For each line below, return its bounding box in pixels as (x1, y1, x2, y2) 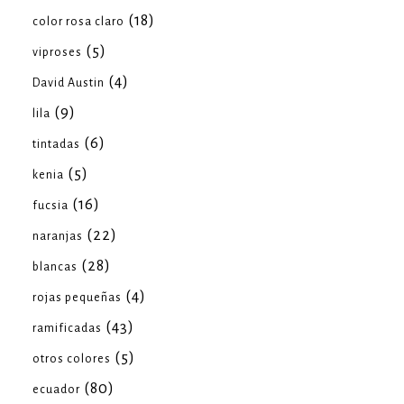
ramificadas (32, 322, 102, 335)
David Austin (32, 77, 105, 89)
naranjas (32, 230, 83, 243)
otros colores (32, 353, 111, 365)
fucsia (32, 199, 69, 212)
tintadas (32, 138, 80, 151)
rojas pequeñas (32, 291, 122, 304)
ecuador (32, 383, 80, 396)
